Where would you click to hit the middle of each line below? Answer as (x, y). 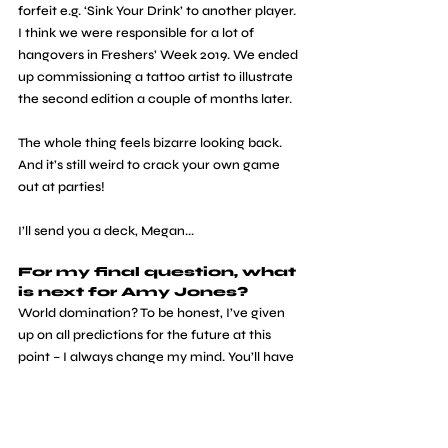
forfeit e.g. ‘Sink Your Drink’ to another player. (158, 10)
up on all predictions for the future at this (146, 334)
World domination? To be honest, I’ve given (153, 312)
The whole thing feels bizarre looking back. (151, 142)
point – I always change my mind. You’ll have (157, 356)
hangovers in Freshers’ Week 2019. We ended (159, 54)
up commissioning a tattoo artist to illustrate (157, 76)
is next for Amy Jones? (133, 291)
